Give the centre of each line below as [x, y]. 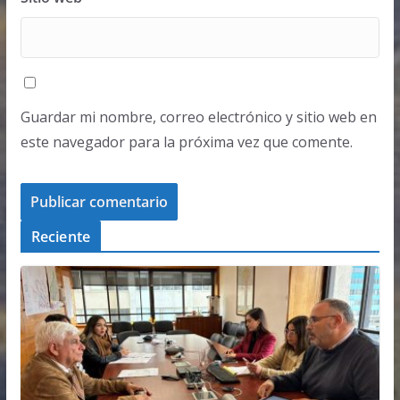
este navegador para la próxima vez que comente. [186, 142]
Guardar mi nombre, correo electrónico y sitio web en [198, 117]
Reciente [60, 236]
